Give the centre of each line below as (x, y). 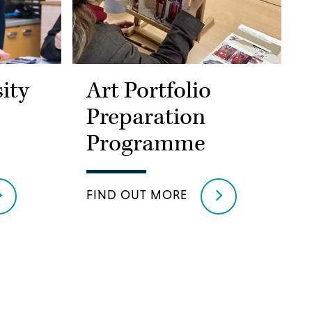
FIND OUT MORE (137, 195)
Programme (146, 143)
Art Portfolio (149, 91)
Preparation (146, 117)
